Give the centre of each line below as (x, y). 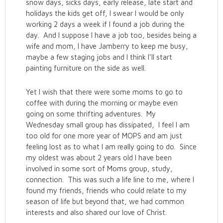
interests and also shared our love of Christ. (97, 212)
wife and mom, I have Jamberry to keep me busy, (107, 46)
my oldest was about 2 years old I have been (99, 158)
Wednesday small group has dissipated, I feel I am (108, 125)
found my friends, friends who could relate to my (107, 190)
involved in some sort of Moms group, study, (100, 168)
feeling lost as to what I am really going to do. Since (111, 147)
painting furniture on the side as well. (86, 68)
